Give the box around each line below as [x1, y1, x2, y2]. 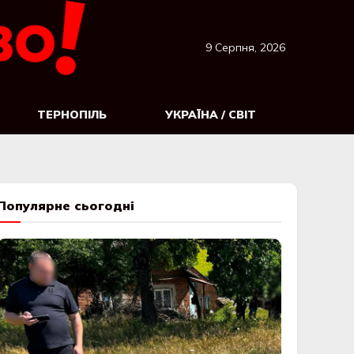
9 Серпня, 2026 [205, 40, 285, 55]
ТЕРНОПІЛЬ [37, 107, 107, 122]
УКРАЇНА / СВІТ [165, 107, 256, 122]
